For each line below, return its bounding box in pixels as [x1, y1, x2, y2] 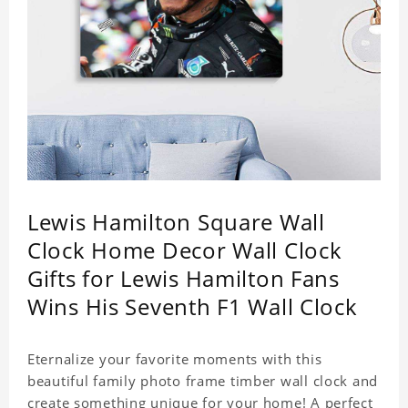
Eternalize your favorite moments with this [27, 350, 322, 369]
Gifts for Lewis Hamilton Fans [27, 263, 340, 294]
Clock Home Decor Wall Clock [27, 235, 342, 266]
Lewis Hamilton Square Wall [27, 207, 325, 238]
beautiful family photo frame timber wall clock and [27, 372, 378, 391]
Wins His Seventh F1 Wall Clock [27, 291, 358, 322]
